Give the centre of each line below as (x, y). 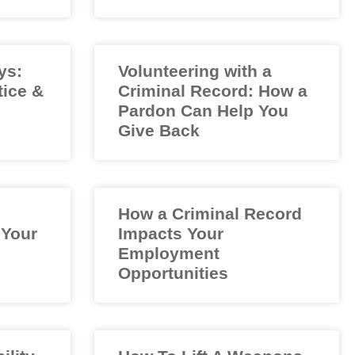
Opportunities (173, 273)
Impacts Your (170, 234)
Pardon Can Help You (203, 111)
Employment (168, 254)
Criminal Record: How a (212, 91)
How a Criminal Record (210, 214)
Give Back (158, 131)
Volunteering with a (195, 71)
